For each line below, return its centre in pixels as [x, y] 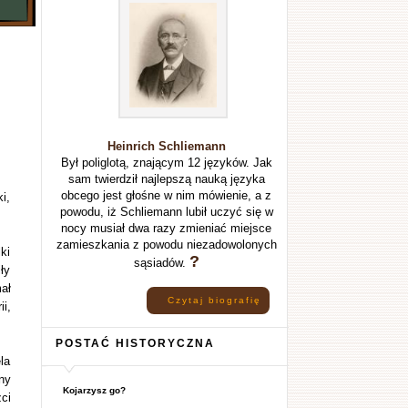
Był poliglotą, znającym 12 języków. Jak [166, 163]
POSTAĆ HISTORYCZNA [135, 343]
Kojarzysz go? [94, 390]
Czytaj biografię [214, 300]
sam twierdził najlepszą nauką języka [166, 179]
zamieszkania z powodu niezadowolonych [166, 245]
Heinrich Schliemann [166, 146]
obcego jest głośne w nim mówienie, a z [166, 195]
